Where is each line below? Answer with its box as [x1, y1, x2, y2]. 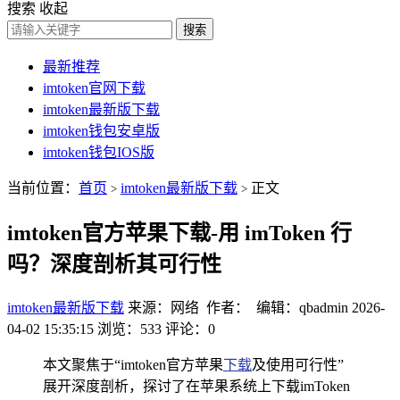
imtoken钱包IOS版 [43, 145, 154, 160]
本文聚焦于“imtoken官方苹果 [43, 356, 223, 372]
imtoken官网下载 [43, 80, 146, 96]
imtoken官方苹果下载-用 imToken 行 [7, 221, 352, 245]
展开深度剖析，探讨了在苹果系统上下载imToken [43, 378, 350, 394]
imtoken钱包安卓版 [43, 123, 160, 138]
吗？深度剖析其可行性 [7, 252, 221, 276]
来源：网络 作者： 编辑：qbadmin [128, 299, 348, 315]
